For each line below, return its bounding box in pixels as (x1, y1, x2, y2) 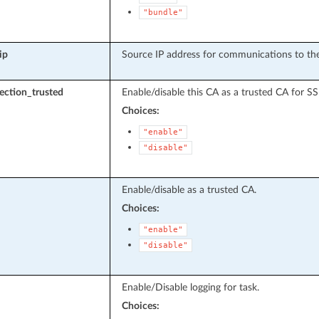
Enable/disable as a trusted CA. (121, 184, 256, 195)
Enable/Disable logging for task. (121, 281, 259, 293)
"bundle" (142, 7, 183, 17)
